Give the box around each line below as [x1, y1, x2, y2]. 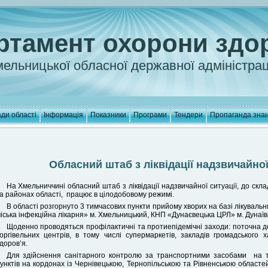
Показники [90, 111, 126, 119]
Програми [133, 111, 167, 119]
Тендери [173, 111, 203, 119]
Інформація [43, 111, 83, 119]
